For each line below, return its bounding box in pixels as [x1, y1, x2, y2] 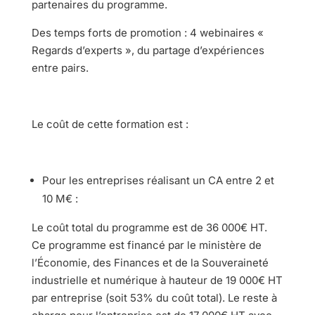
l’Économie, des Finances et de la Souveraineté [31, 255, 269, 269]
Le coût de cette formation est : [31, 117, 188, 131]
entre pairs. [31, 60, 89, 75]
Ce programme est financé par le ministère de [31, 238, 262, 252]
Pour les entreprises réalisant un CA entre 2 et [41, 173, 274, 187]
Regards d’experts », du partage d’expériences [31, 43, 264, 57]
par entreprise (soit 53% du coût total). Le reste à [31, 290, 277, 304]
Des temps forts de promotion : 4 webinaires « [31, 25, 264, 39]
